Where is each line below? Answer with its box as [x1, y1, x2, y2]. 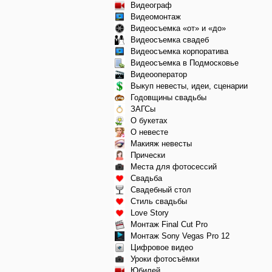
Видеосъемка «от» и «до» [131, 23, 226, 33]
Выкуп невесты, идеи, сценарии [131, 81, 248, 90]
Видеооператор [131, 69, 187, 79]
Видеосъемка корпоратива [131, 46, 228, 56]
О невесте [131, 127, 168, 137]
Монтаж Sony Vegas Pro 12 [131, 231, 229, 240]
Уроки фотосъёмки [131, 254, 199, 263]
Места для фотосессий [131, 161, 217, 171]
